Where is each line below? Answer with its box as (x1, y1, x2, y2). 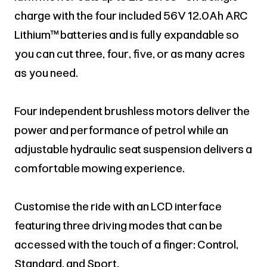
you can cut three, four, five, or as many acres (14, 47, 245, 61)
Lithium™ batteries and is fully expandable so (14, 28, 239, 42)
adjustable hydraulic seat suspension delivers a (14, 142, 252, 157)
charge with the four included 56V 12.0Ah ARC (14, 9, 248, 23)
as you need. (14, 66, 78, 80)
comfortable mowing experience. (14, 162, 185, 176)
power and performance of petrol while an (14, 123, 228, 138)
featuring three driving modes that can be (14, 219, 222, 233)
